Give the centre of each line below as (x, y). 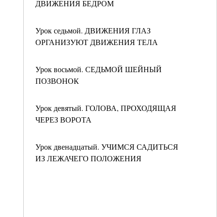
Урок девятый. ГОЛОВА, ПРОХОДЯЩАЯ (106, 108)
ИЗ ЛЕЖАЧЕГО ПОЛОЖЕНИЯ (88, 158)
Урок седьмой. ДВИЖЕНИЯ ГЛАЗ (93, 30)
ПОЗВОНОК (57, 81)
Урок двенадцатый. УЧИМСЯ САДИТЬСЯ (107, 147)
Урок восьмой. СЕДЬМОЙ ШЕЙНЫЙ (99, 69)
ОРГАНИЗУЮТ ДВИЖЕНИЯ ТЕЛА (97, 42)
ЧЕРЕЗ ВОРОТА (63, 119)
